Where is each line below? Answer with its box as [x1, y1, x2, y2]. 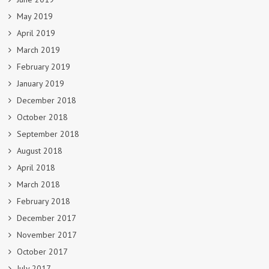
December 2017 [17, 212, 76, 223]
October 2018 [17, 111, 68, 122]
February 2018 [17, 195, 70, 207]
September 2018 [17, 128, 79, 139]
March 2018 [17, 178, 60, 190]
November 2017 [17, 229, 77, 240]
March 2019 [17, 44, 60, 55]
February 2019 [17, 61, 70, 72]
